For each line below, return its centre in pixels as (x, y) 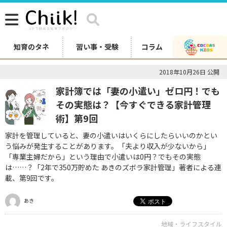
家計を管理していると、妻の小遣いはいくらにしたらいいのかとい (111, 135)
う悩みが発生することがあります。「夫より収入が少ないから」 (108, 146)
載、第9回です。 (32, 178)
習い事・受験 (97, 47)
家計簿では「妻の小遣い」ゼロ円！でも (138, 91)
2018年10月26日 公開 (189, 72)
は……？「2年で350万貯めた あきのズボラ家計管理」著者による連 (113, 167)
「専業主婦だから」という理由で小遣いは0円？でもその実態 (103, 157)
